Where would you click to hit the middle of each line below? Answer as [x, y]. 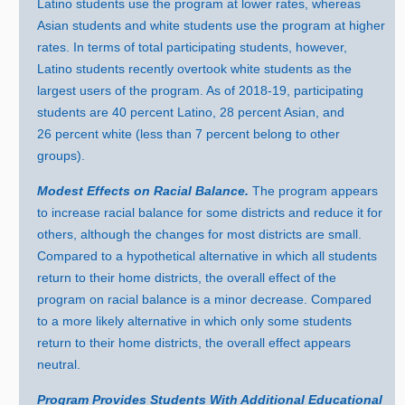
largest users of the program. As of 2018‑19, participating [201, 90]
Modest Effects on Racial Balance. [145, 190]
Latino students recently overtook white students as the [195, 68]
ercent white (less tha [124, 133]
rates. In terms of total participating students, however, [193, 47]
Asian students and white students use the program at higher [212, 25]
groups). [61, 155]
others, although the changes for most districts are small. [200, 234]
